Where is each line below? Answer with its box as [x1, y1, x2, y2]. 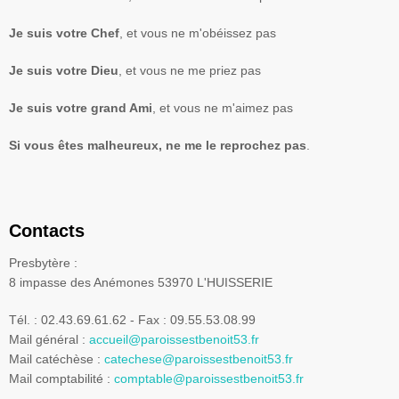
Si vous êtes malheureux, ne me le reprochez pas [9, 138, 306, 152]
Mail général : [9, 332, 89, 346]
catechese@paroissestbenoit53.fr [104, 352, 293, 366]
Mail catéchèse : [9, 352, 104, 366]
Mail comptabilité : [9, 371, 114, 386]
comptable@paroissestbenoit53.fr [114, 371, 304, 386]
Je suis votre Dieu [9, 63, 118, 77]
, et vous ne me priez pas [118, 63, 261, 77]
